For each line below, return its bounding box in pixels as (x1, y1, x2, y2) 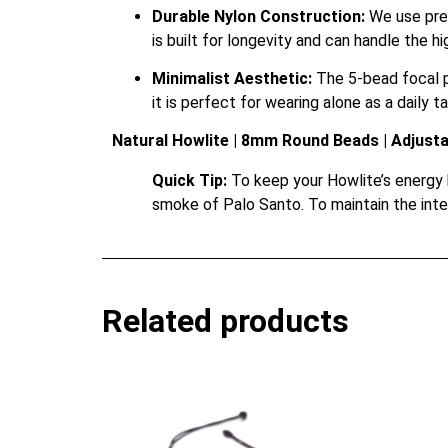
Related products (102, 302, 349, 341)
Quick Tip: (152, 171, 227, 191)
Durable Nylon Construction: (152, 6, 365, 26)
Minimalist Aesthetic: (152, 69, 312, 89)
